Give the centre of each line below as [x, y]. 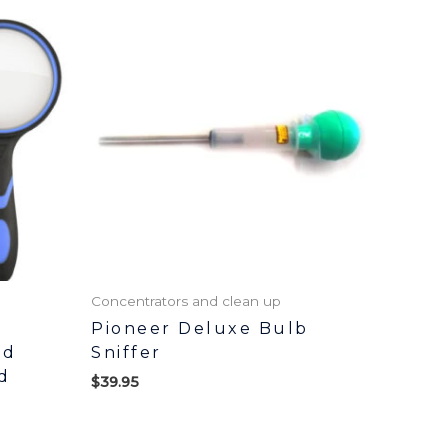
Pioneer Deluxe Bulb [200, 329]
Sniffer [126, 353]
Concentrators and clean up [186, 301]
